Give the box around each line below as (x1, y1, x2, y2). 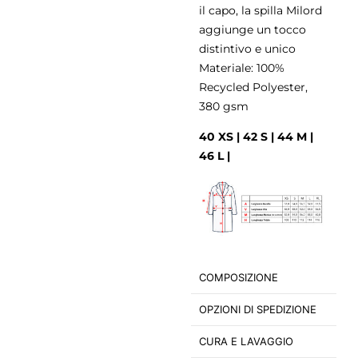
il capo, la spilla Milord (199, 2, 322, 18)
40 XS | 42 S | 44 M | (199, 129, 313, 145)
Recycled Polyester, (199, 79, 308, 94)
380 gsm (199, 98, 249, 113)
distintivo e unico (199, 41, 296, 56)
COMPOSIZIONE (199, 271, 278, 284)
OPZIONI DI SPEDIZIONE (199, 303, 316, 316)
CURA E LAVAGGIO (199, 335, 293, 348)
